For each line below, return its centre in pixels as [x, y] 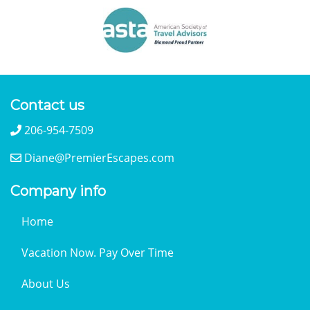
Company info [58, 191]
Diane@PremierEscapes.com [98, 157]
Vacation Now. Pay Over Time [98, 252]
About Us [46, 283]
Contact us [47, 105]
